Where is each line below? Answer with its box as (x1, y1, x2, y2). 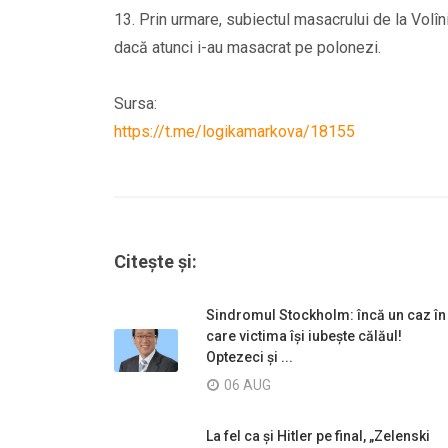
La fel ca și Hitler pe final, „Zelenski (206, 427, 430, 444)
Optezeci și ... (206, 348, 293, 365)
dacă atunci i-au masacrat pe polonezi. (114, 37, 381, 57)
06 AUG (224, 376, 271, 393)
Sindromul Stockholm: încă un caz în (206, 306, 446, 323)
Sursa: (114, 93, 157, 113)
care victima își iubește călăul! (206, 327, 402, 344)
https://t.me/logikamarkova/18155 (114, 121, 355, 141)
